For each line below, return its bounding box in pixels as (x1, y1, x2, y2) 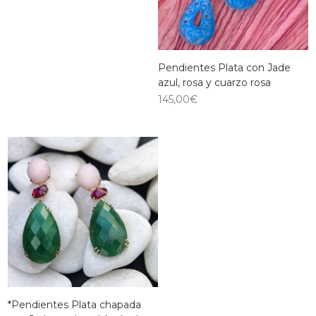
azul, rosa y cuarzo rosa (158, 75, 271, 89)
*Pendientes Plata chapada (8, 298, 142, 311)
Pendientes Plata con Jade (158, 61, 291, 74)
